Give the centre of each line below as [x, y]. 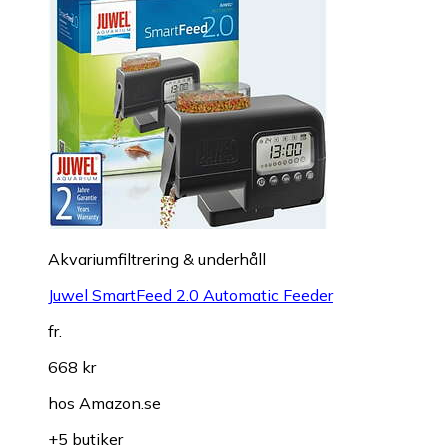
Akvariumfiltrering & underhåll [157, 259]
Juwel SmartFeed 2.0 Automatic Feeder [190, 295]
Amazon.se [120, 403]
